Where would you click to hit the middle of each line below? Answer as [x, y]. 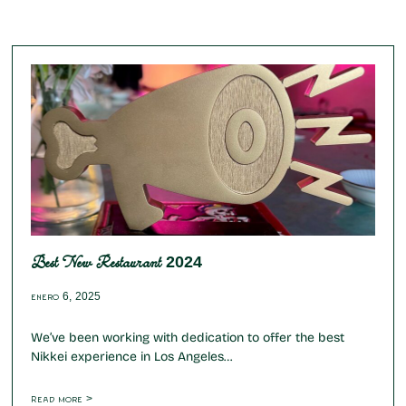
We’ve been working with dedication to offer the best [188, 338]
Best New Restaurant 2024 [117, 264]
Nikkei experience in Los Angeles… [132, 357]
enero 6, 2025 [66, 298]
